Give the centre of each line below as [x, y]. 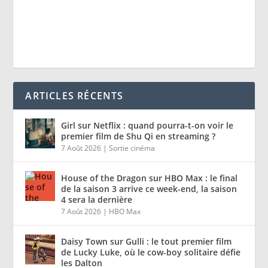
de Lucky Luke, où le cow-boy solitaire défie [151, 252]
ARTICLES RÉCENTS [74, 96]
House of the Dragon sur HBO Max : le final [150, 178]
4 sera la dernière [97, 200]
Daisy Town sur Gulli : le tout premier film [147, 242]
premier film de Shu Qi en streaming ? [138, 136]
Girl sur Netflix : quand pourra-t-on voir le [147, 126]
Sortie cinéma [132, 148]
